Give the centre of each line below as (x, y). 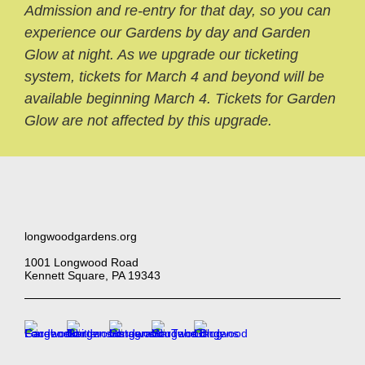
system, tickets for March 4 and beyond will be (174, 77)
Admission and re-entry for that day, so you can (178, 11)
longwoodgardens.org (81, 236)
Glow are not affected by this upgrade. (150, 121)
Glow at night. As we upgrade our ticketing (161, 55)
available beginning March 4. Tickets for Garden (180, 99)
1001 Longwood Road (81, 262)
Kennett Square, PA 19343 (92, 275)
